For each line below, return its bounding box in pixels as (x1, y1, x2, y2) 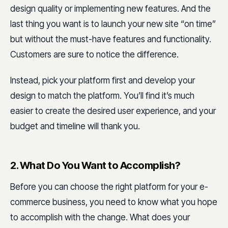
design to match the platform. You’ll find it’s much (10, 90, 194, 101)
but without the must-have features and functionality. (10, 34, 211, 44)
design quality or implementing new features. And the (10, 3, 211, 14)
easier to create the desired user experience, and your (10, 105, 216, 116)
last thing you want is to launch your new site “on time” (10, 18, 216, 29)
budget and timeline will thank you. (10, 121, 140, 131)
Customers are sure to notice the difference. (10, 49, 179, 60)
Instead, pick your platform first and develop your (10, 75, 195, 85)
